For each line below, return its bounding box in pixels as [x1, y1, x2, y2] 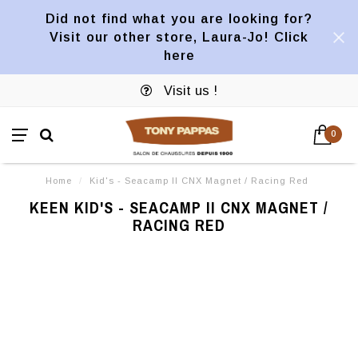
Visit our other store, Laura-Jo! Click [50, 30, 308, 44]
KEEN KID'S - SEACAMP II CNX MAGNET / [30, 197, 328, 218]
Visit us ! [160, 83, 217, 97]
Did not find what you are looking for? [46, 11, 312, 26]
